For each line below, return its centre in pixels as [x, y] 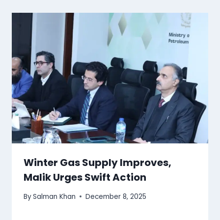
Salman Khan [55, 196]
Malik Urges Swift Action [85, 178]
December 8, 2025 [116, 196]
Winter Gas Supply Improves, [97, 163]
